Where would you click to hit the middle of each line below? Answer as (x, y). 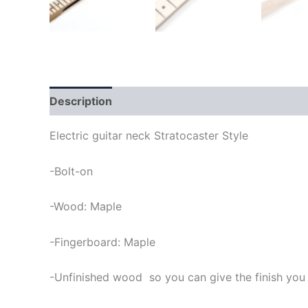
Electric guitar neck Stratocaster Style (149, 135)
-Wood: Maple (86, 207)
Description (81, 101)
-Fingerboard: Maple (102, 242)
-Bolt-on (71, 171)
